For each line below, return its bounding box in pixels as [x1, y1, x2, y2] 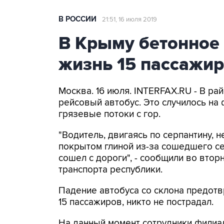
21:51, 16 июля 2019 [102, 15, 157, 23]
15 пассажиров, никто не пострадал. [58, 196, 213, 208]
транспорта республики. [58, 164, 162, 175]
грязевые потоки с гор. [58, 108, 160, 120]
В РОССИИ [58, 14, 96, 24]
